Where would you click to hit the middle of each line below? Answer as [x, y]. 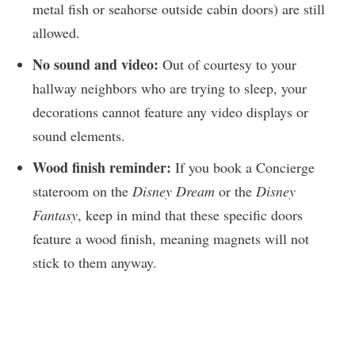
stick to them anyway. [95, 263]
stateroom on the [82, 191]
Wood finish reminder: [102, 168]
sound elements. [79, 136]
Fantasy [55, 215]
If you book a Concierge [243, 168]
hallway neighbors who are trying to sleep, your [170, 88]
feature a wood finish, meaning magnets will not [171, 239]
